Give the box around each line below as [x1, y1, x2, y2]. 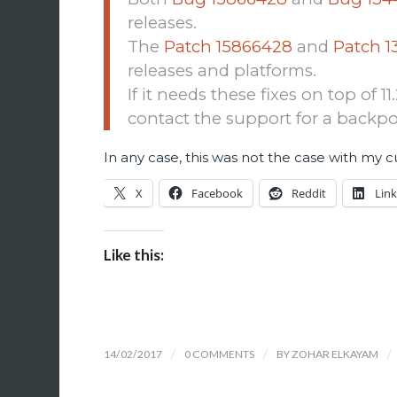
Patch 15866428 [164, 36, 293, 58]
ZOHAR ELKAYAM [292, 346, 379, 361]
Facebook [191, 184, 244, 201]
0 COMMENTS [184, 346, 255, 361]
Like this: [104, 245, 165, 264]
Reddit [292, 184, 327, 201]
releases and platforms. [128, 60, 317, 82]
